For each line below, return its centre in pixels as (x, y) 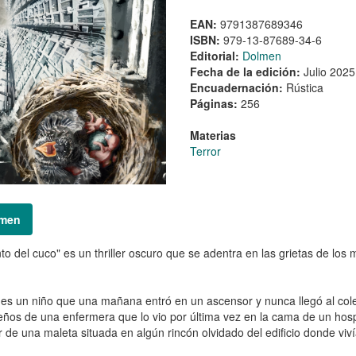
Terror (205, 151)
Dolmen (261, 55)
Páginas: (215, 103)
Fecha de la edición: (246, 71)
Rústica (304, 87)
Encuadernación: (238, 87)
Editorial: (216, 55)
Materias (213, 135)
